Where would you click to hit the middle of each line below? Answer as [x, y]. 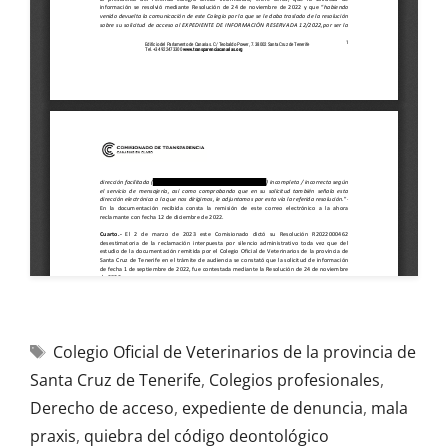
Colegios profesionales [294, 380]
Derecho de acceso [102, 408]
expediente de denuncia [272, 408]
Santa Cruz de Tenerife [115, 380]
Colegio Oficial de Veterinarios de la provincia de [234, 352]
